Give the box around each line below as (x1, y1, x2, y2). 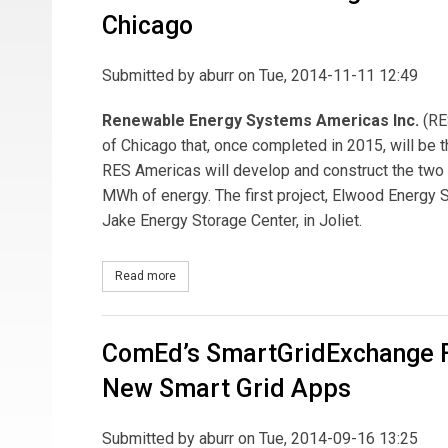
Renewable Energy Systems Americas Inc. (102, 110, 419, 130)
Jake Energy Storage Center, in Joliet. (102, 210, 362, 230)
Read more (115, 269, 176, 283)
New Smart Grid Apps (102, 373, 351, 403)
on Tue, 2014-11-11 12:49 (234, 65, 418, 85)
